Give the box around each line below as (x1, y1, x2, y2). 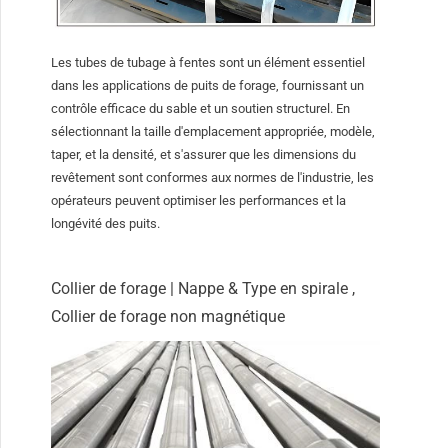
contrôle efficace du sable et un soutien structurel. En (51, 101, 351, 117)
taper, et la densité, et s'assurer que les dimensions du (51, 147, 357, 163)
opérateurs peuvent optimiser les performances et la (51, 193, 347, 209)
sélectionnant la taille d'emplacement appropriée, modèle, (51, 124, 376, 140)
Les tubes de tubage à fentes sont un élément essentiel (51, 55, 366, 71)
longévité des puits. (51, 216, 161, 232)
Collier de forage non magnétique (51, 307, 286, 327)
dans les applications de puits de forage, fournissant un (51, 78, 365, 94)
